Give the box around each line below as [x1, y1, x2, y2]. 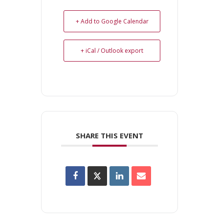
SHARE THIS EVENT [76, 131, 143, 141]
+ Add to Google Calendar [75, 17, 149, 26]
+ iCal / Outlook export [81, 46, 143, 55]
